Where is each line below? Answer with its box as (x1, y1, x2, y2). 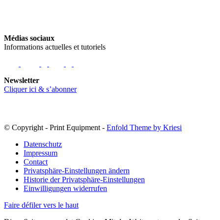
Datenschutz (24, 139, 62, 148)
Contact (24, 157, 48, 166)
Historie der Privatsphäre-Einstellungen (24, 175, 145, 184)
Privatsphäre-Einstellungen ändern (24, 166, 130, 175)
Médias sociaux (4, 33, 55, 42)
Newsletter (4, 76, 39, 84)
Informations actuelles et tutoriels (4, 42, 106, 51)
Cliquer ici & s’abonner (4, 84, 77, 93)
